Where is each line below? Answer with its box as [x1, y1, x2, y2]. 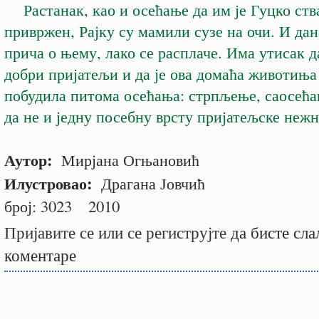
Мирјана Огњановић [57, 149, 199, 171]
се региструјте [127, 221, 226, 244]
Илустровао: [4, 172, 97, 196]
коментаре [4, 244, 76, 267]
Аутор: [4, 148, 57, 172]
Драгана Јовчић [97, 172, 205, 194]
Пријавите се [4, 221, 94, 244]
